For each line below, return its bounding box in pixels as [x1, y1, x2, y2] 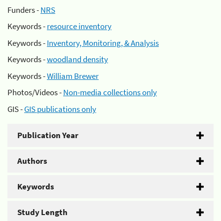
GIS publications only [24, 103, 96, 114]
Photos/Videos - [7, 87, 63, 98]
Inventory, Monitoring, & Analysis [47, 37, 159, 48]
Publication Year [17, 129, 78, 141]
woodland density [47, 54, 108, 65]
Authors [17, 155, 47, 166]
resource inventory [47, 21, 111, 32]
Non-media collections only [63, 87, 157, 98]
